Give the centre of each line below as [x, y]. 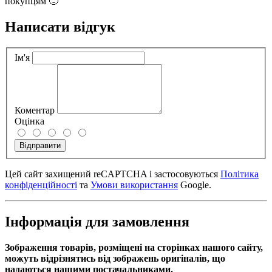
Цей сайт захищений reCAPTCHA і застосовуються [113, 174]
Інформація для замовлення [97, 222]
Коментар [35, 110]
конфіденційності [41, 185]
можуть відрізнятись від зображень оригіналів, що [115, 259]
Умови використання [134, 185]
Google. [195, 185]
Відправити [40, 146]
